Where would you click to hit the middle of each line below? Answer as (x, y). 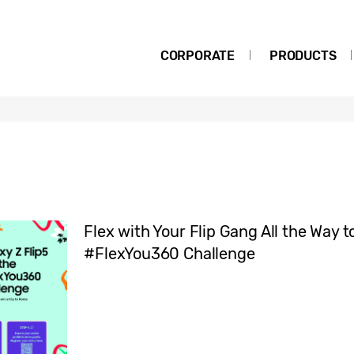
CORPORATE (198, 56)
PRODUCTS (303, 56)
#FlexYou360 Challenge (169, 254)
